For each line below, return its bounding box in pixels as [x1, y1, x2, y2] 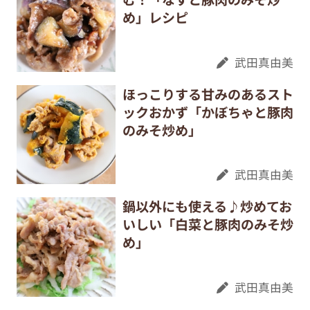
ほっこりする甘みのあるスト [122, 84, 293, 104]
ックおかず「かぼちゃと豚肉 [122, 102, 293, 122]
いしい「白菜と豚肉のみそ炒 [122, 215, 293, 235]
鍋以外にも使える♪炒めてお [122, 197, 292, 217]
